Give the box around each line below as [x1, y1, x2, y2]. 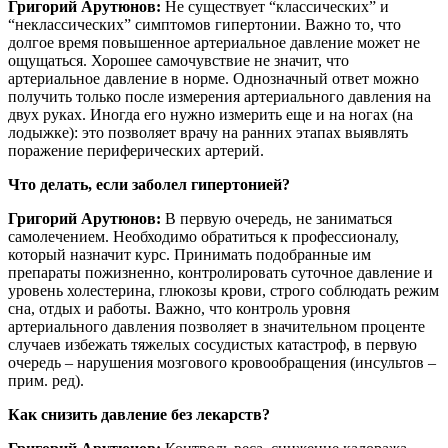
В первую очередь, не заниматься [165, 210, 392, 228]
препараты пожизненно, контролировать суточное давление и [8, 264, 433, 282]
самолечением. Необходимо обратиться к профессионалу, [8, 228, 399, 246]
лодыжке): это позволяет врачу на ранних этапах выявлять [8, 124, 408, 142]
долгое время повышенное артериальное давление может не [8, 34, 420, 52]
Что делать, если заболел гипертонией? [8, 176, 290, 194]
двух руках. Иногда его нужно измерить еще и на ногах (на [8, 106, 413, 124]
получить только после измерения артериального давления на [8, 88, 431, 106]
